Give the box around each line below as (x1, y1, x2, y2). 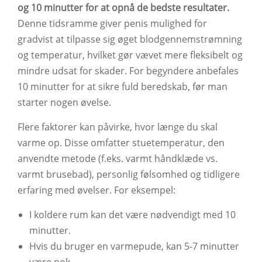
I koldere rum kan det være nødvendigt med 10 (29, 208, 236, 222)
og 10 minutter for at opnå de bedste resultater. (18, 1, 229, 15)
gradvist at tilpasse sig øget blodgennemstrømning (18, 33, 242, 46)
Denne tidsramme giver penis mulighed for (18, 17, 207, 30)
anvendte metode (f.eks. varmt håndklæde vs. (18, 152, 218, 166)
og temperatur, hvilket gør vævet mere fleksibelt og (18, 49, 243, 62)
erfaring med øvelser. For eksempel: (18, 184, 175, 197)
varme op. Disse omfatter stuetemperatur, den (18, 136, 225, 150)
